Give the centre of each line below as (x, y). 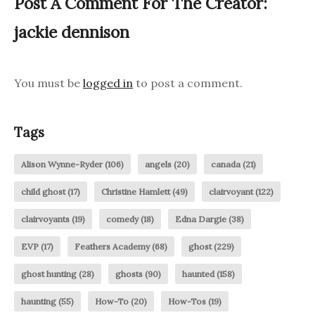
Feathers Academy (112, 246)
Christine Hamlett (136, 191)
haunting (39, 301)
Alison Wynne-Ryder (62, 164)
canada (226, 164)
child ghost (43, 191)
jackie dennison (72, 32)
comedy (122, 219)
